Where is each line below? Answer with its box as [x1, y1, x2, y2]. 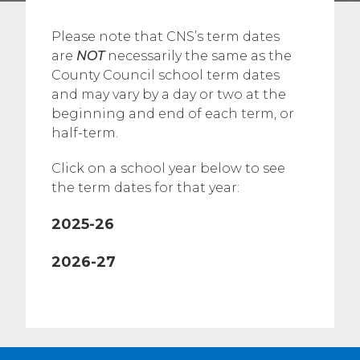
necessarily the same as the [108, 48, 292, 63]
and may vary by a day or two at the [51, 87, 286, 102]
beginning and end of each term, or [51, 106, 294, 121]
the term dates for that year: [51, 180, 239, 195]
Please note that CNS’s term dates [51, 29, 280, 44]
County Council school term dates [51, 67, 280, 83]
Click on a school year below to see [51, 161, 285, 176]
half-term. [51, 125, 118, 141]
